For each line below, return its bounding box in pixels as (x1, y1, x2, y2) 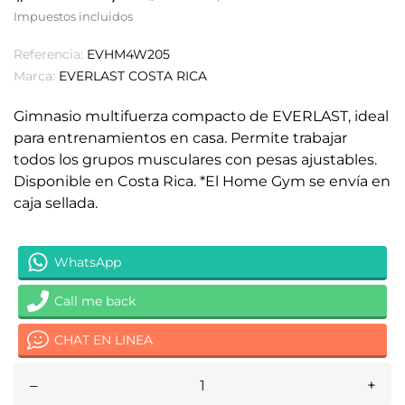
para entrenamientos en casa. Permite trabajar (14, 129, 347, 146)
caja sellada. (14, 194, 98, 212)
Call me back (54, 292, 136, 309)
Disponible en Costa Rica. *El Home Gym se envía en (14, 173, 391, 190)
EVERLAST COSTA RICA (59, 68, 207, 84)
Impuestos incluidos (14, 9, 133, 24)
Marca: (14, 68, 55, 84)
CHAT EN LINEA (54, 331, 153, 348)
